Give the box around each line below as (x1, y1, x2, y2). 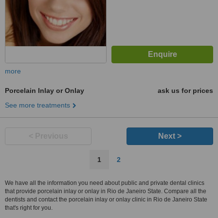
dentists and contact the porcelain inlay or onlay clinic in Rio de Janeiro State (5, 196, 207, 203)
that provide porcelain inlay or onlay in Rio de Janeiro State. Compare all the (5, 188, 206, 195)
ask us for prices (158, 87, 213, 94)
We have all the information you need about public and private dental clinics (5, 180, 204, 186)
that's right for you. (5, 204, 53, 211)
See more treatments (5, 101, 70, 109)
